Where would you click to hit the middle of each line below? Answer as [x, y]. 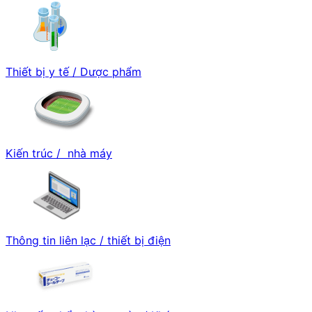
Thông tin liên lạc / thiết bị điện [88, 240]
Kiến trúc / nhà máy [59, 153]
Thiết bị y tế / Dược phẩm [73, 72]
